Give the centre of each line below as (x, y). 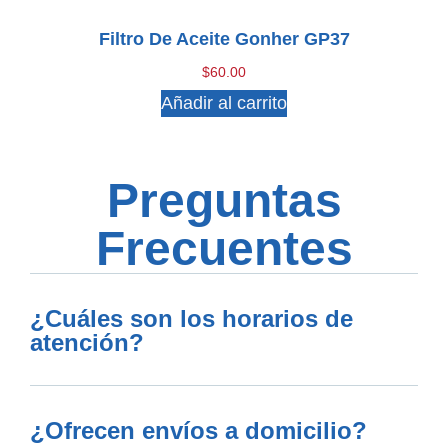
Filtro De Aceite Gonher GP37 (224, 38)
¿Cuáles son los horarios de (191, 318)
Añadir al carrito (224, 102)
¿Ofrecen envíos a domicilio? (198, 430)
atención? (87, 342)
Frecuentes (224, 248)
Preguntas (224, 200)
